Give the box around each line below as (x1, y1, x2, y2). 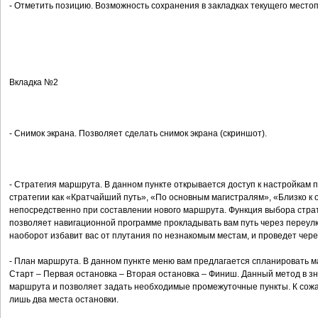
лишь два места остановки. (9, 295, 119, 305)
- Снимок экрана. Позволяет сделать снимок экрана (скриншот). (9, 128, 267, 138)
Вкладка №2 (9, 77, 58, 87)
